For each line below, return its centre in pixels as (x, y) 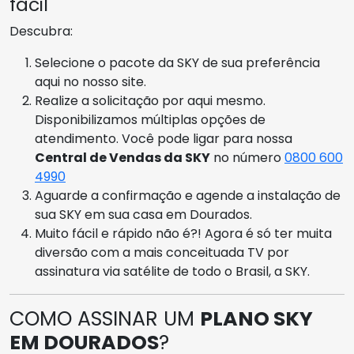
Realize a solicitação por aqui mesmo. (150, 100)
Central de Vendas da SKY (122, 157)
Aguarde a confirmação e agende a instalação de (188, 195)
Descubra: (41, 31)
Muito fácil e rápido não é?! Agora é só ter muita (183, 233)
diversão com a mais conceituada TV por (162, 252)
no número (247, 157)
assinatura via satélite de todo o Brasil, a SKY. (172, 271)
